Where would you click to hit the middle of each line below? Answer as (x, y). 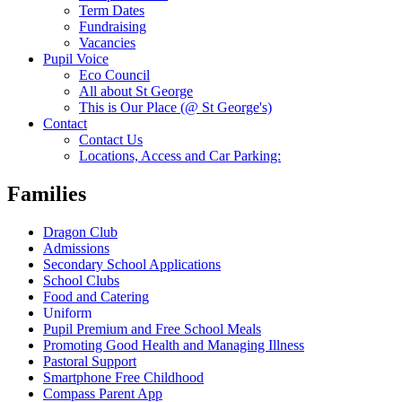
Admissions (76, 248)
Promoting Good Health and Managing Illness (174, 345)
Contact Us (111, 139)
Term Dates (112, 10)
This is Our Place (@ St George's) (175, 107)
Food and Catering (96, 296)
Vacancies (107, 42)
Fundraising (113, 26)
